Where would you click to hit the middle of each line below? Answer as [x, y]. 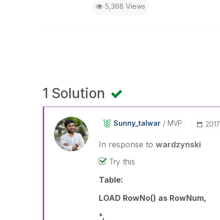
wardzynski [179, 144]
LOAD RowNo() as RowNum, [153, 198]
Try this [122, 162]
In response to [127, 144]
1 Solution [76, 93]
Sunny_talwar [137, 123]
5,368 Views [125, 6]
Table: [111, 180]
